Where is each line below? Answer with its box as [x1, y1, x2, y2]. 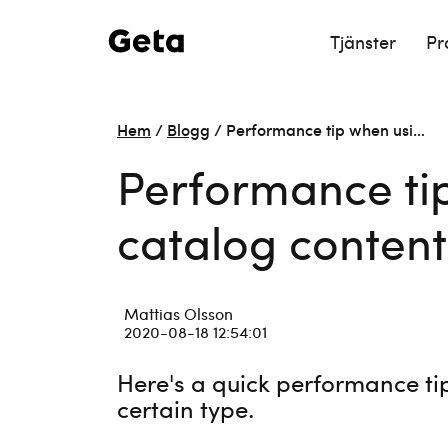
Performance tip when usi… [226, 118, 425, 140]
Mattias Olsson [124, 303, 233, 324]
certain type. [117, 392, 254, 424]
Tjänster [330, 29, 401, 54]
